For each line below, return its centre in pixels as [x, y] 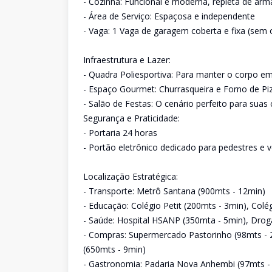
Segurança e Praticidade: [131, 118]
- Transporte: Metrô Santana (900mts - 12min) [174, 191]
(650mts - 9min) [114, 249]
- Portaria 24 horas [120, 133]
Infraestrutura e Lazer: [127, 60]
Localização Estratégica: [131, 176]
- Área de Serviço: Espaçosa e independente [169, 16]
